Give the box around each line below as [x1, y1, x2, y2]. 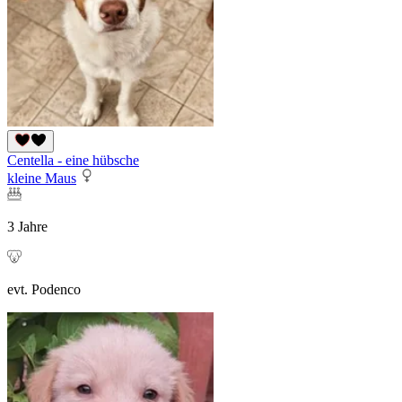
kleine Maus [7, 170, 76, 187]
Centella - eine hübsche [7, 153, 139, 169]
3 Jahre [7, 219, 48, 235]
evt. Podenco [7, 282, 81, 298]
